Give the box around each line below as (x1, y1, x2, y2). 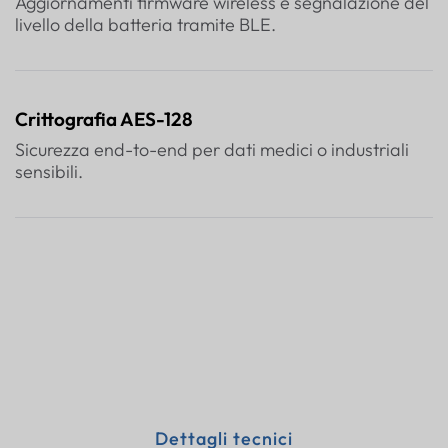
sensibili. (15, 159, 83, 183)
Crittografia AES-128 (15, 106, 193, 131)
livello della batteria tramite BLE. (15, 12, 276, 36)
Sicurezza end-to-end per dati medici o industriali (15, 137, 409, 161)
